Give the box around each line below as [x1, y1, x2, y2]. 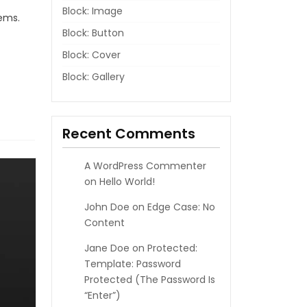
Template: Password [84, 257, 181, 271]
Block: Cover [62, 48, 121, 62]
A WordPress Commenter [84, 159, 206, 173]
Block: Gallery [62, 70, 125, 84]
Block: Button [62, 26, 124, 40]
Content [84, 216, 125, 230]
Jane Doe [84, 241, 130, 255]
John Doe [84, 200, 130, 214]
